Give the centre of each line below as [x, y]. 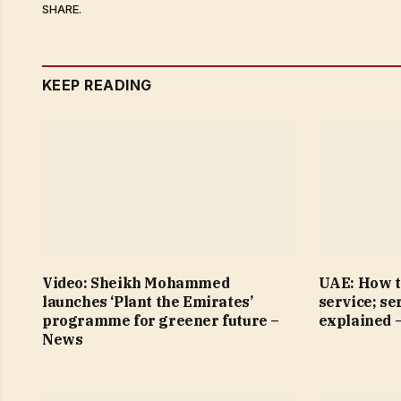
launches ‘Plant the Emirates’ [148, 301]
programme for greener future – [161, 320]
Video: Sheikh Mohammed [136, 282]
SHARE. [62, 9]
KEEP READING [97, 85]
